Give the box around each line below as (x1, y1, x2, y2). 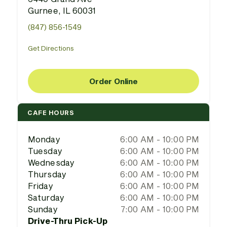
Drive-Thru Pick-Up (28, 216, 107, 225)
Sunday (28, 204, 58, 214)
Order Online (89, 76, 138, 86)
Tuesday (28, 146, 62, 156)
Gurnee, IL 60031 (28, 6, 96, 15)
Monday (28, 134, 60, 144)
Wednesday (28, 158, 74, 167)
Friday (28, 181, 53, 191)
